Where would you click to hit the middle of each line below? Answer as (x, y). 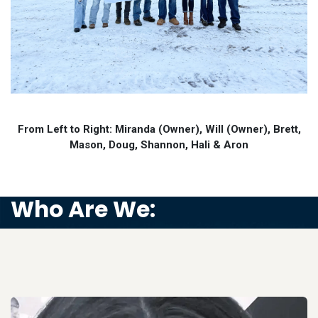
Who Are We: (83, 209)
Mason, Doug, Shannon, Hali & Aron (159, 145)
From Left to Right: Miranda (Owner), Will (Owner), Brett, (159, 129)
